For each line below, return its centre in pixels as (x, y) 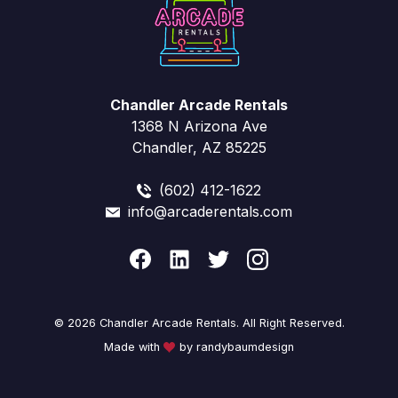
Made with (134, 346)
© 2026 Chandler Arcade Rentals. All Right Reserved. (199, 322)
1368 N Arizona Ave (199, 126)
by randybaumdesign (235, 346)
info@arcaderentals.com (211, 211)
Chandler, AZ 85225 (199, 147)
